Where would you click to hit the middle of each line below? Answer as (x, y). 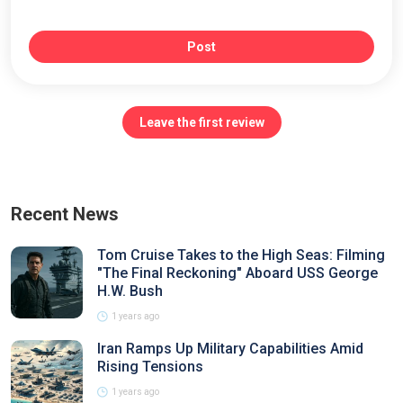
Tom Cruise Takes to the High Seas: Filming (241, 255)
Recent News (65, 214)
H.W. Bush (130, 291)
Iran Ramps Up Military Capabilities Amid (230, 349)
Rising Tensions (150, 367)
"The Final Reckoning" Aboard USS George (237, 273)
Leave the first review (201, 122)
